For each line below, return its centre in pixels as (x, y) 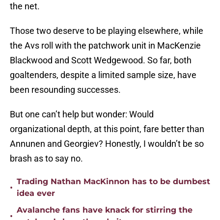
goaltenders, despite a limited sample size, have (103, 75)
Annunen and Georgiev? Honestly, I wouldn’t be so (107, 144)
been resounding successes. (66, 90)
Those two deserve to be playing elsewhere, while (107, 31)
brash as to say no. (46, 159)
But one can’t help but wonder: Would (82, 114)
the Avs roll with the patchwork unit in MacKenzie (105, 46)
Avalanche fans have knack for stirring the (105, 210)
